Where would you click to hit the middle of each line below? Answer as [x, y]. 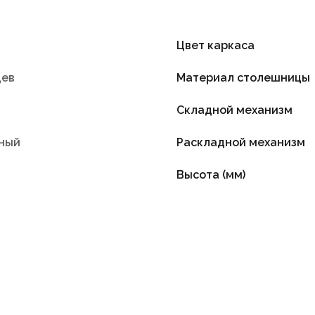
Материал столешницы [244, 77]
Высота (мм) [211, 174]
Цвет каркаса [216, 45]
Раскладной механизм [241, 142]
